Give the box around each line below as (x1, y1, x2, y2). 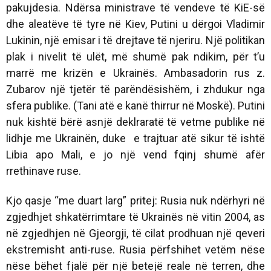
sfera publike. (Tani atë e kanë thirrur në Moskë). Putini (6, 99, 265, 112)
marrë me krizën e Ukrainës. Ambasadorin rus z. (6, 66, 265, 79)
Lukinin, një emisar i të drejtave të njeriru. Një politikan (6, 33, 265, 47)
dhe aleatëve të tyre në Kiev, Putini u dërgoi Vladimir (6, 17, 265, 30)
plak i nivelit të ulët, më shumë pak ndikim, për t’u (6, 50, 265, 63)
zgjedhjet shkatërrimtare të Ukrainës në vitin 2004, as (6, 210, 265, 223)
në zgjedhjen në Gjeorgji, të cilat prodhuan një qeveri (6, 226, 265, 240)
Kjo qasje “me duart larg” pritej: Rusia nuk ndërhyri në (6, 194, 265, 207)
